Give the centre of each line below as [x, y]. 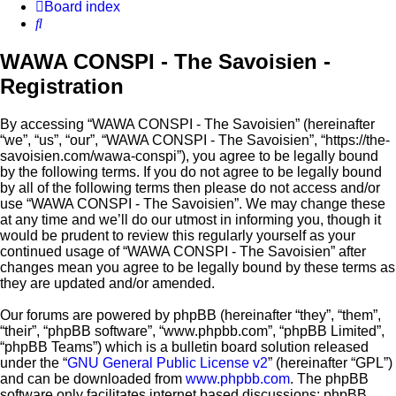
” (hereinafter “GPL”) [330, 363]
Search [64, 23]
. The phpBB [329, 379]
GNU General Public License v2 [168, 363]
